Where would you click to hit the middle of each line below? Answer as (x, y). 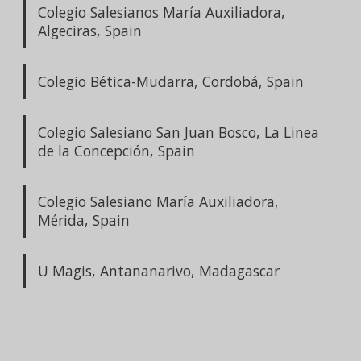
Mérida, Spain (84, 220)
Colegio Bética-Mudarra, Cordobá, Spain (171, 81)
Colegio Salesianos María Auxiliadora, (162, 12)
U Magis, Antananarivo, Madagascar (159, 270)
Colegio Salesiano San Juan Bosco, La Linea (178, 132)
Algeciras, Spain (90, 30)
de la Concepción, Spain (116, 150)
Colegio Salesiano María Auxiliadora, (158, 201)
